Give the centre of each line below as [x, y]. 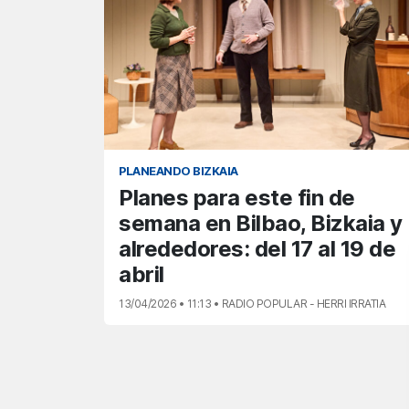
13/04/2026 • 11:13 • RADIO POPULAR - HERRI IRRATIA [252, 304]
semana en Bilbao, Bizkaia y [261, 224]
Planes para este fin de [237, 198]
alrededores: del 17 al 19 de [257, 249]
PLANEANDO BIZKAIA [178, 172]
